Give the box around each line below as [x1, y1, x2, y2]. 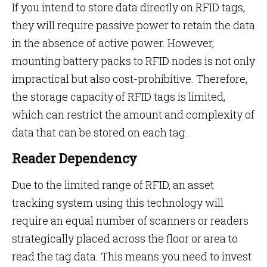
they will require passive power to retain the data [12, 18, 255, 32]
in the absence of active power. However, [12, 36, 214, 50]
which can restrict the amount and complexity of [12, 107, 254, 122]
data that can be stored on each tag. [12, 125, 188, 139]
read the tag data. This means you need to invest [12, 249, 252, 263]
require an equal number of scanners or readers [12, 213, 249, 228]
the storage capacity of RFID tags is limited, [12, 89, 225, 104]
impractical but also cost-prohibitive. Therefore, [12, 72, 247, 86]
